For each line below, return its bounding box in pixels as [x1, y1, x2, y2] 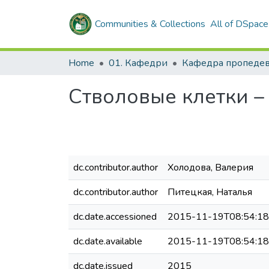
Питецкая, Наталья [168, 186, 252, 199]
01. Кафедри [109, 56, 168, 70]
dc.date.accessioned [73, 210, 157, 223]
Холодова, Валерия [168, 161, 253, 174]
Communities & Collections [95, 17, 205, 31]
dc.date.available [73, 235, 142, 248]
